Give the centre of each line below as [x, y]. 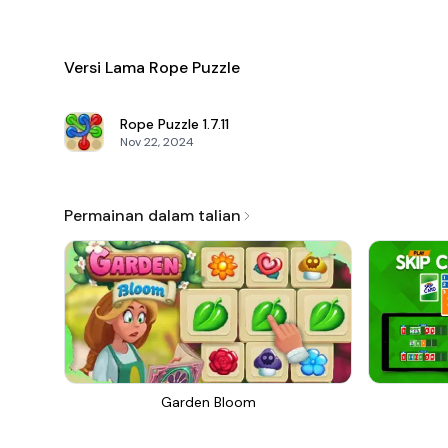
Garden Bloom [208, 402]
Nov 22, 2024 [157, 142]
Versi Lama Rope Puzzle [152, 67]
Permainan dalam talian [152, 215]
